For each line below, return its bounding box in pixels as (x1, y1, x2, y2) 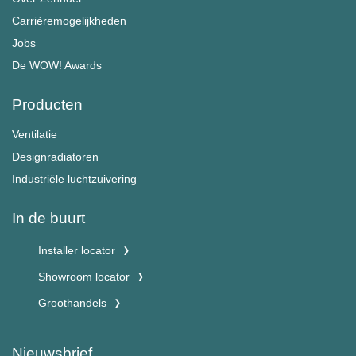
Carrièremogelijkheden (12, 14, 126, 27)
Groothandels (38, 296, 106, 310)
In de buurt (12, 209, 85, 226)
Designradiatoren (12, 149, 99, 163)
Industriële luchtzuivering (12, 172, 137, 185)
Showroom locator (38, 270, 130, 284)
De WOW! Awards (12, 59, 102, 72)
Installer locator (38, 244, 115, 257)
